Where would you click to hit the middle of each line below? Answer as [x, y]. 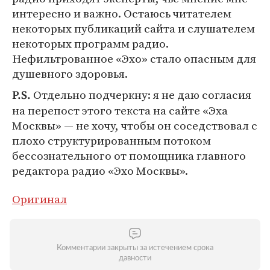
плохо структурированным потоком [111, 140]
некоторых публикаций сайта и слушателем [133, 28]
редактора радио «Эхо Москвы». [100, 171]
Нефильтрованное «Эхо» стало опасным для [134, 58]
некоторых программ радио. [90, 43]
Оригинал [39, 199]
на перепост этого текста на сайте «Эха [120, 110]
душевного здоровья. [70, 74]
